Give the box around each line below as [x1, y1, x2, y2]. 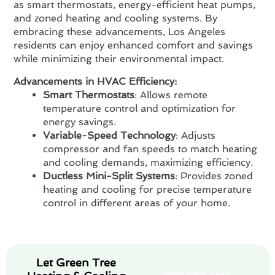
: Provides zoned [175, 169, 254, 182]
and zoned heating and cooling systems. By [14, 12, 218, 24]
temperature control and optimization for [43, 102, 236, 114]
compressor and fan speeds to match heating [43, 142, 258, 155]
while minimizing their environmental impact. [14, 52, 225, 64]
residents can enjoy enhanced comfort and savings [14, 39, 254, 51]
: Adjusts [176, 129, 216, 141]
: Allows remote [134, 88, 208, 101]
